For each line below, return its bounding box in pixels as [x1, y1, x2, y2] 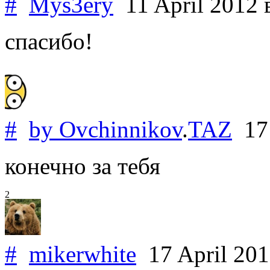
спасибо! [5, 28, 93, 54]
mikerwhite [29, 240, 136, 267]
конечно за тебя [5, 152, 160, 179]
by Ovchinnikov [29, 116, 182, 142]
